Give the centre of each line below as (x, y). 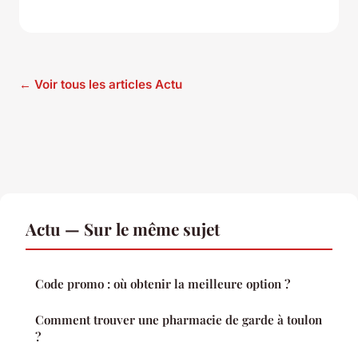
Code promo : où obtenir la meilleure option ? (163, 284)
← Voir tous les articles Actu (101, 85)
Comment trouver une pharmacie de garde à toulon (179, 320)
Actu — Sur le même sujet (123, 229)
